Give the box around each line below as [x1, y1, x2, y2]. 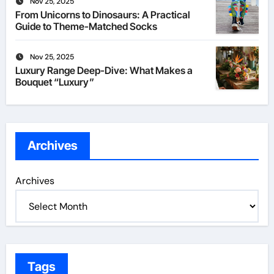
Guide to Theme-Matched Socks [15, 20, 157, 33]
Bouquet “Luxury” [15, 76, 94, 89]
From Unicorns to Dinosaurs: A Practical [15, 9, 190, 21]
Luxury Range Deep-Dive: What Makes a [15, 64, 193, 77]
